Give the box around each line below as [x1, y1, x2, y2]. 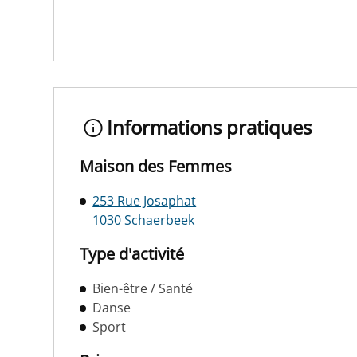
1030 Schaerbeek [92, 211, 195, 229]
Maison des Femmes [80, 155, 233, 178]
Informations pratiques [106, 114, 312, 141]
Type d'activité [80, 243, 185, 265]
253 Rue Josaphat [92, 192, 197, 210]
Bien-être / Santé [92, 280, 194, 298]
